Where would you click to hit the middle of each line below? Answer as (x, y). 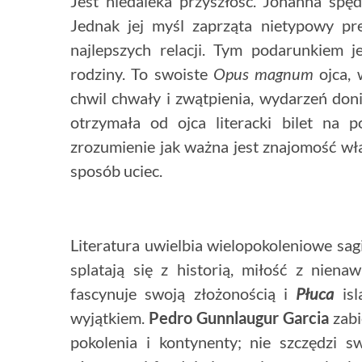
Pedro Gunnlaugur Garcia (239, 318)
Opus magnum (263, 74)
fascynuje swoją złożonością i (183, 294)
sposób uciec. (116, 171)
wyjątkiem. (109, 318)
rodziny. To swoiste (142, 74)
